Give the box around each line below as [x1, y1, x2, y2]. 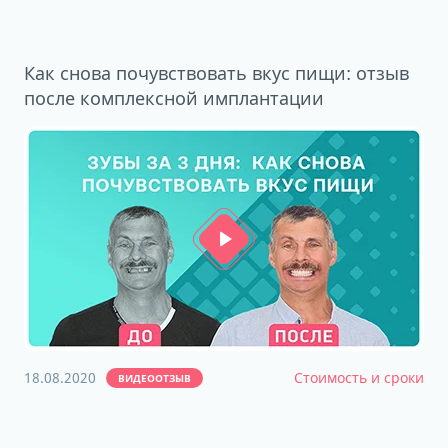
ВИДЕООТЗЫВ [118, 371, 191, 385]
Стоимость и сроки [294, 368, 424, 387]
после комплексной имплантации [24, 86, 324, 110]
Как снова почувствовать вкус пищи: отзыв [24, 61, 409, 85]
